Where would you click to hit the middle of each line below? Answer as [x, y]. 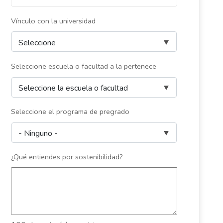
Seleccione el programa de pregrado [70, 112]
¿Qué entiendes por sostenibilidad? [67, 157]
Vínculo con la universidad [53, 21]
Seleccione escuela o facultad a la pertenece [83, 66]
